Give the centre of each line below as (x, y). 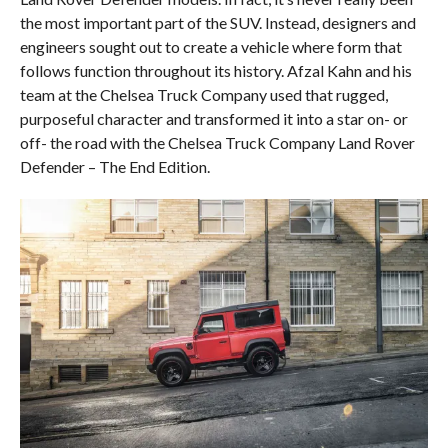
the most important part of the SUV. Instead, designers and (217, 23)
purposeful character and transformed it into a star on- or (213, 119)
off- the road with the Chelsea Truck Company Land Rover (217, 143)
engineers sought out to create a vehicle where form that (210, 47)
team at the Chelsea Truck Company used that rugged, (203, 95)
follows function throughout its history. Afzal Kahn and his (215, 71)
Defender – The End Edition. (114, 167)
